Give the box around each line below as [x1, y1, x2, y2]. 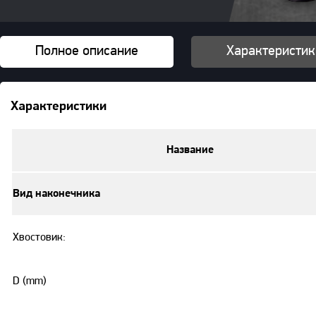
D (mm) [13, 275, 47, 287]
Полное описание [35, 44, 138, 59]
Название [166, 144, 214, 156]
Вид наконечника [13, 188, 100, 200]
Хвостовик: [13, 231, 66, 243]
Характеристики [11, 100, 107, 114]
